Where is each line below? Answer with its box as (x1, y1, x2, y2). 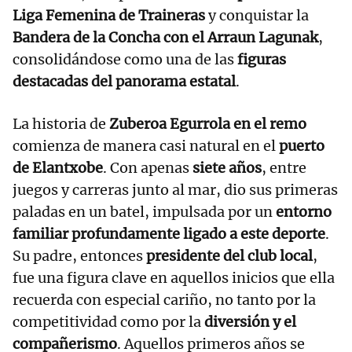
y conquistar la (205, 6, 309, 25)
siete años (192, 159, 262, 178)
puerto (279, 137, 324, 156)
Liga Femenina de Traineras (13, 6, 205, 25)
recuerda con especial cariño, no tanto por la (13, 291, 316, 310)
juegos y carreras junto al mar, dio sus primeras (13, 181, 338, 200)
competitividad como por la (13, 313, 204, 332)
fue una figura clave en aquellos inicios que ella (13, 269, 335, 288)
